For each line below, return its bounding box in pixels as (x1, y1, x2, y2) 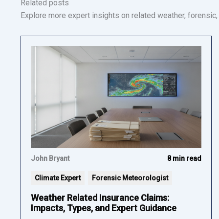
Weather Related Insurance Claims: (31, 192, 169, 203)
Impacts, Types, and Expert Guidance (31, 202, 176, 213)
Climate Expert (35, 174, 81, 182)
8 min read (167, 154, 201, 162)
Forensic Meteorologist (92, 174, 168, 182)
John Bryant (31, 154, 69, 162)
